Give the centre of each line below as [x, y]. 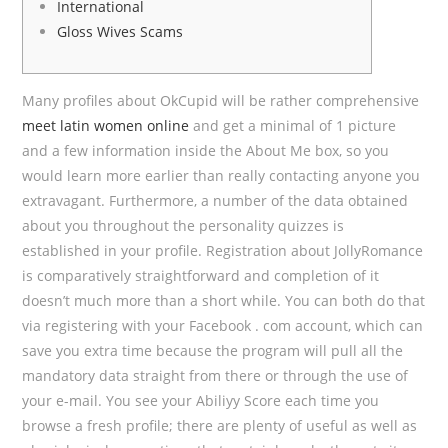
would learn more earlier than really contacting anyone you [221, 175]
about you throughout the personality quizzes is [183, 225]
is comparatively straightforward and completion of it [201, 275]
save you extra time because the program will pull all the [213, 350]
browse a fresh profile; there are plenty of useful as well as [220, 425]
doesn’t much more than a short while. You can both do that [224, 300]
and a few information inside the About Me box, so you [206, 150]
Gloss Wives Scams [120, 31]
